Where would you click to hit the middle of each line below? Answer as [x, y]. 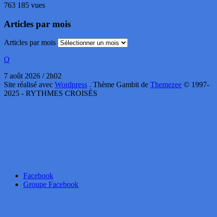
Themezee [166, 85]
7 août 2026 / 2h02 [33, 76]
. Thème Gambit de [120, 85]
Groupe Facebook [51, 185]
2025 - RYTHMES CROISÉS [51, 93]
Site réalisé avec [29, 85]
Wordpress [71, 85]
